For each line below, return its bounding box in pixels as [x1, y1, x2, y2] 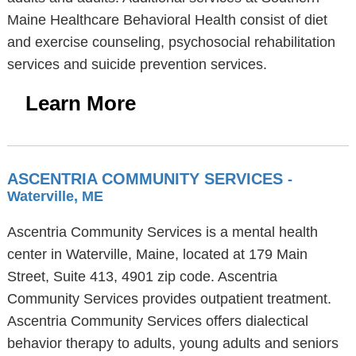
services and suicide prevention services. [6, 56, 267, 72]
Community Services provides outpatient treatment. [6, 291, 331, 307]
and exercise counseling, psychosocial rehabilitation [6, 34, 335, 50]
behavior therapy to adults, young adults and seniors [6, 335, 339, 351]
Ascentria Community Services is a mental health [6, 224, 318, 240]
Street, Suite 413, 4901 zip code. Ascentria [6, 269, 277, 284]
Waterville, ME [6, 188, 103, 204]
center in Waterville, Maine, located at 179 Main [6, 246, 308, 262]
